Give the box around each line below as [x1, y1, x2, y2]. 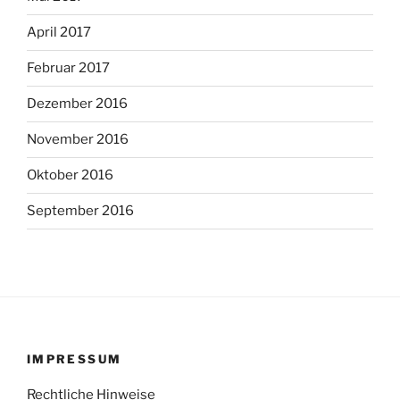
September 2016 [27, 203, 134, 220]
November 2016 [27, 131, 129, 148]
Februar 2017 [27, 60, 110, 77]
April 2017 [27, 24, 91, 41]
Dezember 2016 [27, 96, 128, 112]
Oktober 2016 [27, 167, 113, 184]
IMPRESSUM [27, 351, 122, 366]
